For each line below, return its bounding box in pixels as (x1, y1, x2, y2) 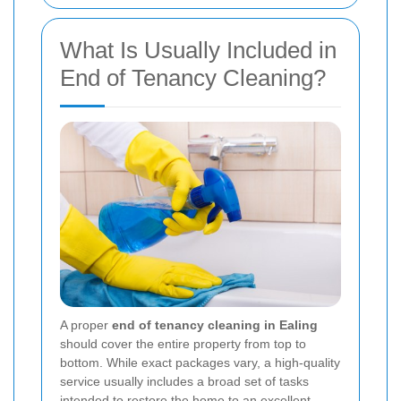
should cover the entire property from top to (60, 336, 306, 351)
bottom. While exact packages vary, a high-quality (60, 354, 340, 370)
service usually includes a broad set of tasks (60, 373, 309, 388)
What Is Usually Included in (60, 37, 337, 64)
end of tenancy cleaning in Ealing (112, 317, 318, 332)
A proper (60, 317, 112, 332)
